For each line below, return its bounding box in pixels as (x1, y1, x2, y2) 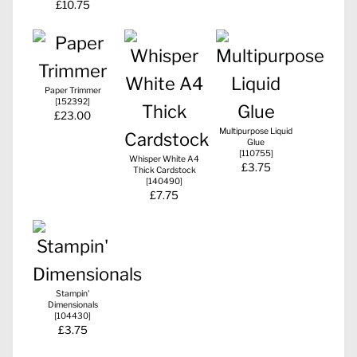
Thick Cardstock (132, 164, 196, 175)
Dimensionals (47, 299, 98, 310)
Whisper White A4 (129, 153, 199, 164)
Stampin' (55, 288, 90, 299)
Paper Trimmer (44, 84, 101, 96)
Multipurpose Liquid (219, 125, 292, 136)
